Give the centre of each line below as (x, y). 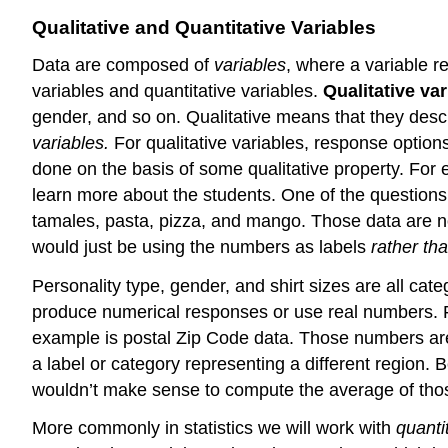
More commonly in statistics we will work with (214, 428)
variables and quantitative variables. (177, 90)
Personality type (96, 285)
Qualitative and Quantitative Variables (204, 27)
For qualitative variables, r (217, 142)
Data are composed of (123, 64)
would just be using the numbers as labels (201, 246)
